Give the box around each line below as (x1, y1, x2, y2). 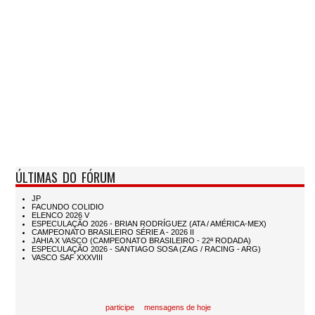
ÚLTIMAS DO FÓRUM (15, 167, 115, 186)
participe (105, 303, 134, 311)
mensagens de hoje (144, 303, 211, 311)
